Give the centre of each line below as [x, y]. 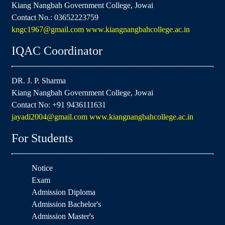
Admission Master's [63, 216]
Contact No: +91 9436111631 [59, 104]
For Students [42, 138]
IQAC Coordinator [57, 50]
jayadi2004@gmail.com [50, 117]
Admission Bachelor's [66, 204]
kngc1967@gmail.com [49, 29]
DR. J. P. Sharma [39, 80]
